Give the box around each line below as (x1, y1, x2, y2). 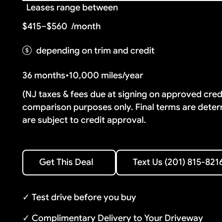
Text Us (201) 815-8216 (116, 150, 208, 162)
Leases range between (26, 1, 118, 13)
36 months (22, 69, 66, 81)
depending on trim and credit (36, 45, 155, 56)
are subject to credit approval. (22, 114, 147, 125)
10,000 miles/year (69, 69, 144, 81)
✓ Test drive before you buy (22, 192, 137, 203)
